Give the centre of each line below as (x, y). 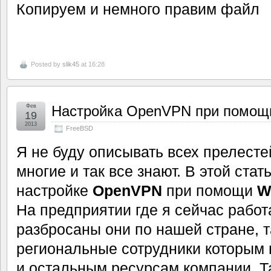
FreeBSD (80, 128)
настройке (54, 190)
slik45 (71, 64)
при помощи (210, 190)
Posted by (47, 64)
